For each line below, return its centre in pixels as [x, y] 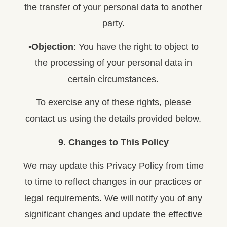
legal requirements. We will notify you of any [113, 198]
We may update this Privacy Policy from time [113, 166]
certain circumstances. [113, 79]
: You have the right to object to [136, 47]
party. [113, 23]
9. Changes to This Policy [113, 142]
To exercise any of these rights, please [113, 103]
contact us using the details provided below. [113, 119]
